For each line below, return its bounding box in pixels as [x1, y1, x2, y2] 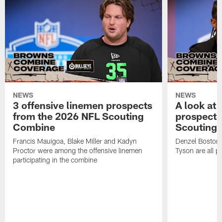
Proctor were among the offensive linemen [13, 146, 143, 155]
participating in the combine [13, 155, 98, 164]
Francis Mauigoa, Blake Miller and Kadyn [13, 136, 137, 145]
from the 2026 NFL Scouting [13, 110, 144, 122]
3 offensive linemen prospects [13, 99, 153, 111]
